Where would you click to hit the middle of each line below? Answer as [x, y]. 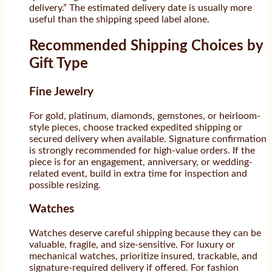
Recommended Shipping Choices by [146, 46]
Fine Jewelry [61, 92]
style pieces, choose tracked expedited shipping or [136, 127]
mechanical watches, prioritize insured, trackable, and [143, 256]
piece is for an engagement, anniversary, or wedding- [141, 162]
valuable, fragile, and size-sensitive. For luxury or [132, 244]
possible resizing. [65, 185]
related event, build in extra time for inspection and [138, 173]
